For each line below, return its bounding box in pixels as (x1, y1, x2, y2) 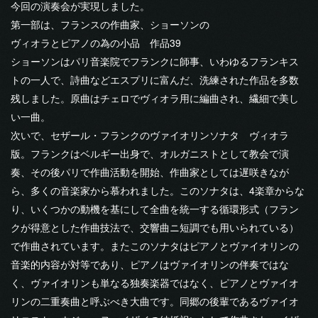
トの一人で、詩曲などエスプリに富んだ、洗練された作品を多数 (11, 72, 299, 87)
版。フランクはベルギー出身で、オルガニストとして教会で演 (11, 146, 289, 160)
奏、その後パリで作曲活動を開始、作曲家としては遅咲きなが (11, 164, 289, 179)
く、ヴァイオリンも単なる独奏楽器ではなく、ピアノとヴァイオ (11, 275, 299, 290)
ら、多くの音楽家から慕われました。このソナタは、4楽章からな (11, 182, 305, 197)
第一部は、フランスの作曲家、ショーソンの (11, 16, 209, 31)
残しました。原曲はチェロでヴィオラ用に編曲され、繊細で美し (11, 90, 299, 105)
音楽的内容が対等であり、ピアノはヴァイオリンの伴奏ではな (11, 256, 289, 271)
